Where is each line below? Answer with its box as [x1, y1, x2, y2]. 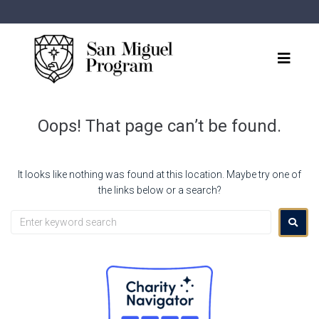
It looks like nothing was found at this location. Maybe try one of [18, 168, 301, 180]
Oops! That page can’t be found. [38, 115, 281, 136]
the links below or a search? [98, 184, 221, 196]
